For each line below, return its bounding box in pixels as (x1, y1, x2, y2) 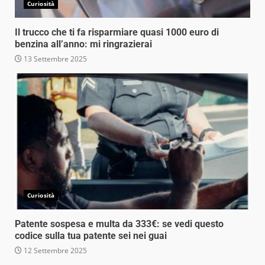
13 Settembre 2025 (22, 53, 87, 64)
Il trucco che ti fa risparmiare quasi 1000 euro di (15, 26, 219, 38)
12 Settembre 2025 (22, 245, 87, 256)
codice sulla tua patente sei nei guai (15, 230, 167, 241)
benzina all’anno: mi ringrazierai (15, 38, 152, 50)
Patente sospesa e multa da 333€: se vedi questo (15, 218, 224, 230)
